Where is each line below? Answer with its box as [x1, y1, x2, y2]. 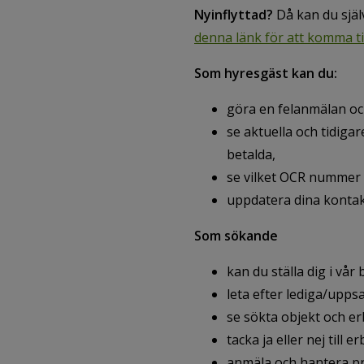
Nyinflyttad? [194, 6, 273, 24]
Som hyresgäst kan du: [194, 64, 337, 82]
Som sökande [194, 227, 278, 245]
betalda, [227, 145, 275, 163]
